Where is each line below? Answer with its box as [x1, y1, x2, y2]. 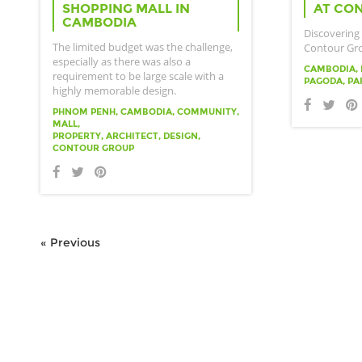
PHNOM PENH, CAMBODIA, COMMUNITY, [53, 105, 239, 117]
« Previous [40, 234, 100, 250]
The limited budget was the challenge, [53, 39, 233, 54]
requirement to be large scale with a [53, 68, 224, 83]
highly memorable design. [53, 82, 176, 98]
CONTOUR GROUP [53, 141, 134, 154]
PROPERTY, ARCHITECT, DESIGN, [53, 129, 200, 141]
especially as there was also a [53, 53, 191, 69]
